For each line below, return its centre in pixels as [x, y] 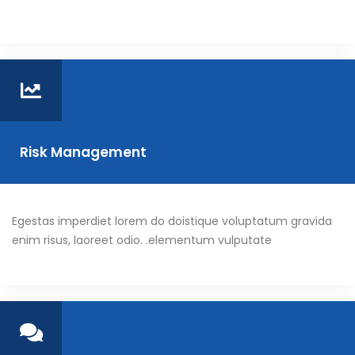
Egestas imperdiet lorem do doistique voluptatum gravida [172, 221]
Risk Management [83, 153]
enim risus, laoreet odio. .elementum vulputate [142, 240]
